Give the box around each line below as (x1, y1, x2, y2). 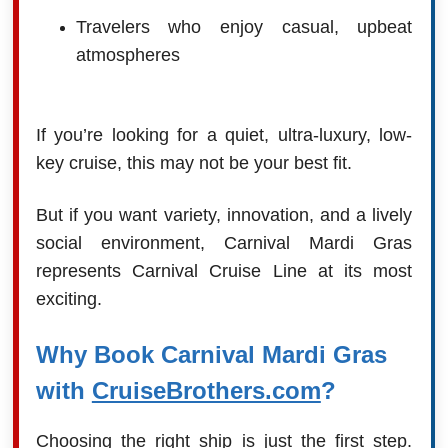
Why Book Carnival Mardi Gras (35, 340, 387, 368)
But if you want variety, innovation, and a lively (35, 204, 413, 225)
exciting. (35, 288, 102, 309)
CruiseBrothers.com (91, 376, 321, 404)
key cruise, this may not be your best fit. (35, 152, 352, 173)
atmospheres (75, 44, 180, 65)
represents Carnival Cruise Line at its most (35, 260, 413, 281)
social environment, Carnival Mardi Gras (35, 232, 413, 253)
